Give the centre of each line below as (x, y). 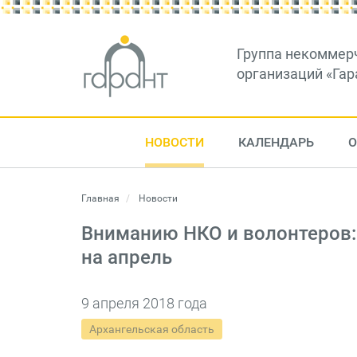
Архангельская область (152, 329)
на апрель (127, 257)
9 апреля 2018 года (144, 303)
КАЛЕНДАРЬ (276, 142)
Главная (100, 198)
